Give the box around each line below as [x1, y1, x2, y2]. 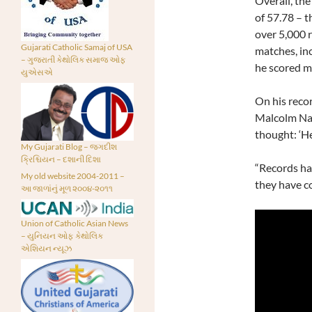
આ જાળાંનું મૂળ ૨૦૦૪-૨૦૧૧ [21, 182, 113, 194]
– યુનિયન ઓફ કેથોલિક [21, 231, 103, 242]
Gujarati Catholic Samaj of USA [21, 42, 132, 53]
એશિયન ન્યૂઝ [21, 243, 72, 254]
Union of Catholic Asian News [21, 218, 128, 229]
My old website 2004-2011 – [21, 170, 125, 181]
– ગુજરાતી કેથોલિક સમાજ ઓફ [21, 54, 126, 65]
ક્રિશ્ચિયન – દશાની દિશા [21, 153, 101, 164]
